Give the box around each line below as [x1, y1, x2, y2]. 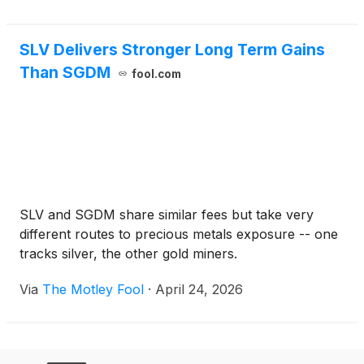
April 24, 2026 [155, 281, 243, 297]
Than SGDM [19, 63, 110, 82]
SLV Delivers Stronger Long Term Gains [19, 40, 325, 59]
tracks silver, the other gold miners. [19, 245, 237, 262]
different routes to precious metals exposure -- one [19, 226, 338, 242]
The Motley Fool [42, 281, 144, 297]
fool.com [131, 67, 181, 80]
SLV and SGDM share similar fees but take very [19, 206, 314, 223]
